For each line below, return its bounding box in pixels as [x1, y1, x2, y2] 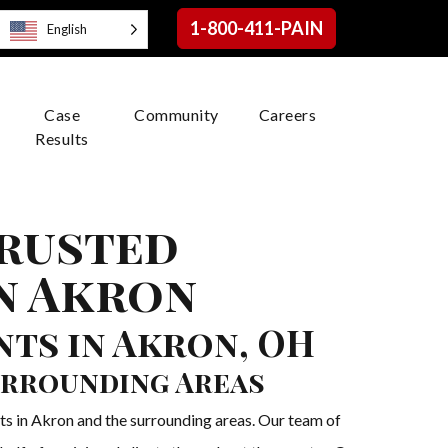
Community [134, 104, 219, 124]
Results [35, 128, 89, 148]
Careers [258, 104, 316, 124]
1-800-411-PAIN [189, 17, 323, 39]
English [47, 21, 87, 37]
